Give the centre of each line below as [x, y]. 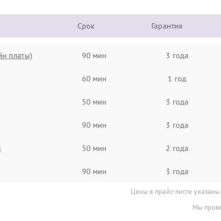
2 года [177, 148]
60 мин [94, 78]
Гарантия [167, 26]
